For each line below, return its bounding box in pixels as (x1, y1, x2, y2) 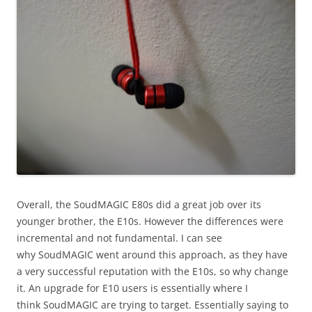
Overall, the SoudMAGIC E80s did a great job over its (17, 197, 261, 211)
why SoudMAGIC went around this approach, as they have (17, 247, 288, 261)
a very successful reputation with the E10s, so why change (17, 264, 288, 278)
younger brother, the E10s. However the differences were (17, 214, 283, 228)
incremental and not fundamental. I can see (17, 231, 222, 244)
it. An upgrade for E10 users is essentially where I (17, 281, 248, 295)
